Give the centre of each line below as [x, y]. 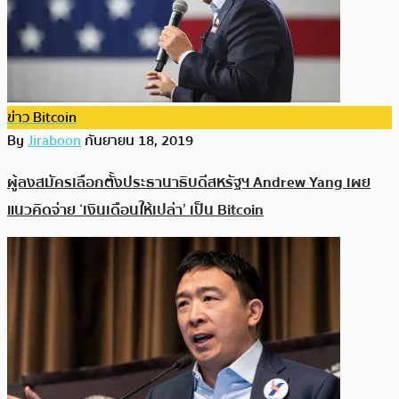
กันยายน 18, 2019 [139, 141]
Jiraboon [54, 141]
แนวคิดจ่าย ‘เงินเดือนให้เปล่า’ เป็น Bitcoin [135, 209]
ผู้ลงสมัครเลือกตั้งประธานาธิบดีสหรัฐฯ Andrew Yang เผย [189, 182]
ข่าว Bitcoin [42, 118]
